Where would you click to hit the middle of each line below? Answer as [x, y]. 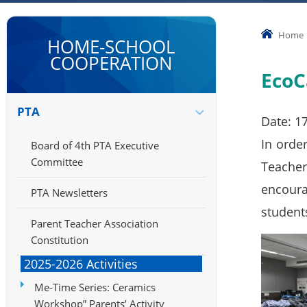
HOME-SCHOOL [111, 47]
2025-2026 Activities [81, 264]
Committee [57, 162]
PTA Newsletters [69, 193]
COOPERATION [111, 63]
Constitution [60, 240]
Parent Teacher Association [95, 223]
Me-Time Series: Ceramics [95, 287]
